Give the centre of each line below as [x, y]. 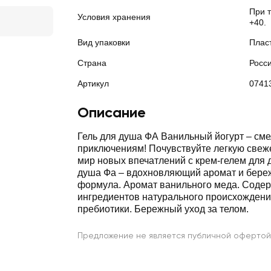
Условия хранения [114, 17]
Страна [92, 63]
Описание [112, 112]
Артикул [93, 83]
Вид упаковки [104, 42]
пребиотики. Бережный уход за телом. [163, 209]
